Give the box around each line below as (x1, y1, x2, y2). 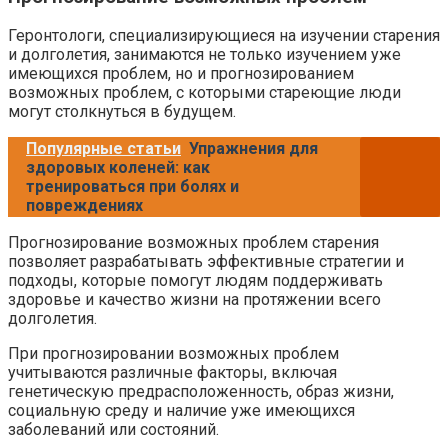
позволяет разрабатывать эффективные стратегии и (8, 252, 404, 272)
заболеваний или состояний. (8, 420, 219, 440)
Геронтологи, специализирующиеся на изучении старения (8, 26, 440, 46)
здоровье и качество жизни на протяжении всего (8, 290, 381, 310)
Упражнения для (189, 139, 318, 159)
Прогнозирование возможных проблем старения (8, 233, 379, 253)
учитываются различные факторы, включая (8, 363, 337, 383)
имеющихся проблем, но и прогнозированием (8, 64, 354, 84)
